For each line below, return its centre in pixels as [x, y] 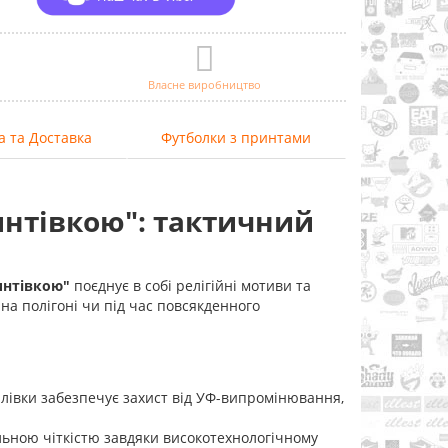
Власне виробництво [205, 84]
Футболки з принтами [236, 137]
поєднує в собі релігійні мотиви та [190, 285]
